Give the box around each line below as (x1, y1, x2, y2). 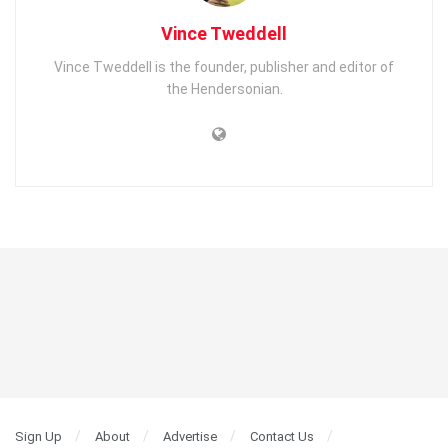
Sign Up (15, 428, 62, 444)
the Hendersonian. (165, 80, 283, 97)
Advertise (163, 428, 217, 444)
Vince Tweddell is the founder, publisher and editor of (54, 58, 394, 75)
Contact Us (250, 428, 314, 444)
